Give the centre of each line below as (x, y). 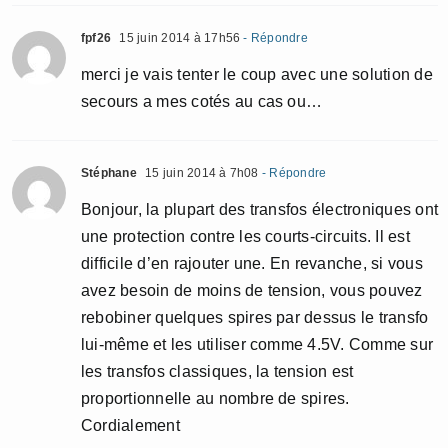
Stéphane (109, 172)
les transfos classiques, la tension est (217, 371)
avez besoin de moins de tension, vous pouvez (252, 290)
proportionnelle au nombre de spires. (215, 398)
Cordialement (130, 425)
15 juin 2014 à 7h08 (200, 172)
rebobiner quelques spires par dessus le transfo (255, 317)
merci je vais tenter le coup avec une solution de (257, 74)
